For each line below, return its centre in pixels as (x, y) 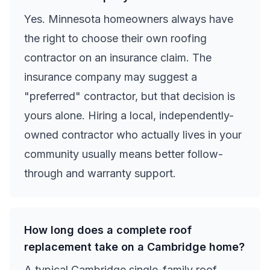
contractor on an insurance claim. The (118, 58)
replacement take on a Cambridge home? (134, 247)
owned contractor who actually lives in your (133, 135)
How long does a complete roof (108, 230)
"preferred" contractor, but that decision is (130, 96)
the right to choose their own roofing (115, 38)
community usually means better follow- (124, 154)
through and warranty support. (100, 173)
